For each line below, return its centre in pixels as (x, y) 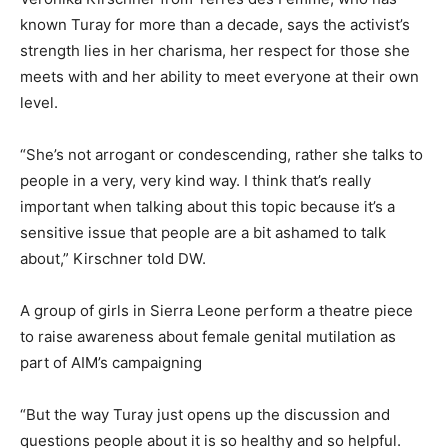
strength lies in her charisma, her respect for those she (215, 51)
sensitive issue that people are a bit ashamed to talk (203, 233)
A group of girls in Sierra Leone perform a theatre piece (216, 311)
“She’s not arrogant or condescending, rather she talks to (221, 155)
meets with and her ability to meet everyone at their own (219, 77)
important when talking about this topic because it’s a (207, 207)
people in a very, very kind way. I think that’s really (195, 181)
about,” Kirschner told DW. (113, 259)
